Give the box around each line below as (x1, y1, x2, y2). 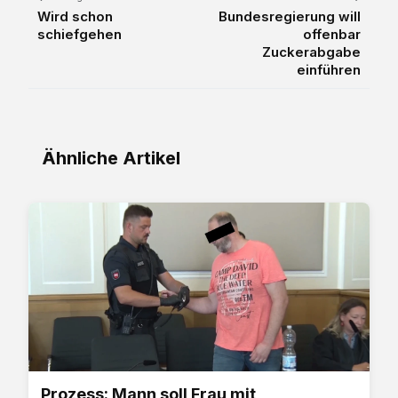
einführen (297, 60, 361, 78)
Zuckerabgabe (262, 43, 361, 60)
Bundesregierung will (219, 7, 361, 25)
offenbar (303, 25, 361, 43)
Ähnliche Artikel (42, 147, 180, 169)
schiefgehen (37, 25, 122, 43)
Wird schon (37, 7, 113, 25)
